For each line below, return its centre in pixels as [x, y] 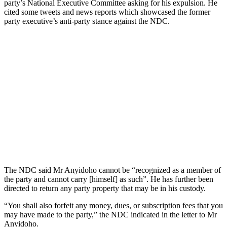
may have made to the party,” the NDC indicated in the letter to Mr [110, 214]
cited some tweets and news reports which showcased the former [107, 12]
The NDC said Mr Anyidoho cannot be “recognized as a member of [112, 170]
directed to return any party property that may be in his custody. [105, 188]
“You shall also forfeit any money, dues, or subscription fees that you [113, 205]
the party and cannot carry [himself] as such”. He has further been [109, 179]
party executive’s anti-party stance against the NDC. [87, 21]
